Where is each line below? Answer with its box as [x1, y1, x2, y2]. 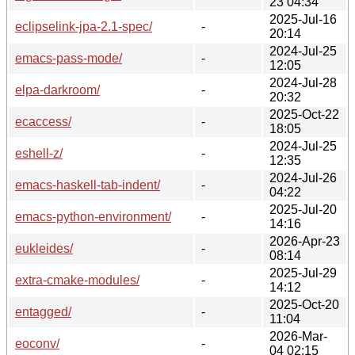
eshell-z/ [15, 146, 63, 160]
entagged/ [15, 304, 71, 319]
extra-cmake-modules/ [15, 273, 139, 287]
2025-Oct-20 [269, 297, 339, 311]
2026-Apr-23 [269, 234, 340, 248]
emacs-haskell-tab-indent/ [15, 177, 160, 192]
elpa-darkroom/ [15, 82, 100, 97]
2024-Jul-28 [269, 75, 337, 90]
